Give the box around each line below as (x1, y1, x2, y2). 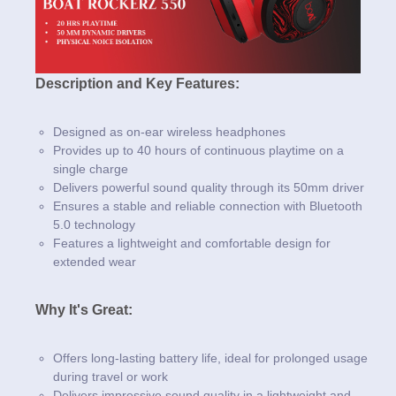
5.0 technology (53, 217, 135, 232)
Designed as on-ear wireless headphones (53, 124, 286, 139)
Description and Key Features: (35, 75, 240, 91)
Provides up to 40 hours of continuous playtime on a (53, 142, 344, 157)
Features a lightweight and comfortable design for (53, 235, 331, 250)
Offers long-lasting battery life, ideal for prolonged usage (53, 350, 368, 365)
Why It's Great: (35, 301, 133, 317)
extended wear (53, 254, 136, 269)
